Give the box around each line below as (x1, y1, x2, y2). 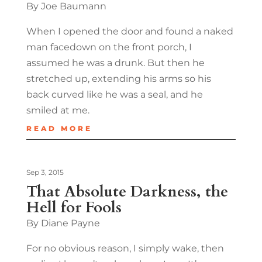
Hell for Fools (26, 196, 122, 218)
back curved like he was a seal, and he (26, 88, 203, 100)
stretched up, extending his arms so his (26, 73, 211, 84)
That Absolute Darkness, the (26, 181, 228, 202)
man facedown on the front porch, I (26, 41, 192, 53)
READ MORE (26, 123, 92, 133)
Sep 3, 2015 (26, 167, 64, 177)
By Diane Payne (26, 217, 100, 229)
